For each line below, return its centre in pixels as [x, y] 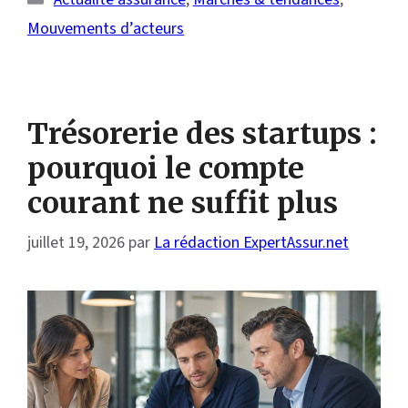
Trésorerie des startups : [202, 133]
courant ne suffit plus [183, 203]
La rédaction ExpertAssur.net [251, 242]
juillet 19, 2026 [76, 242]
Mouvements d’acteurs [106, 28]
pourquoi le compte [166, 168]
